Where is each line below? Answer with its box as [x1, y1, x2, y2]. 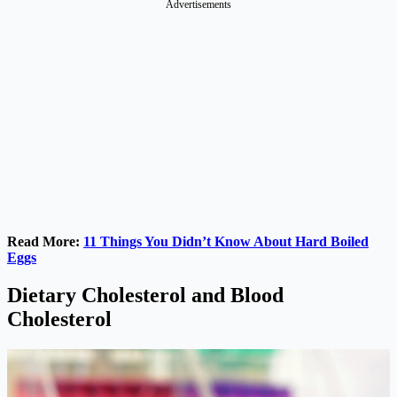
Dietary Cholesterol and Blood [7, 283, 284, 307]
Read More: [7, 233, 83, 249]
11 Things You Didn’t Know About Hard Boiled [83, 233, 369, 249]
